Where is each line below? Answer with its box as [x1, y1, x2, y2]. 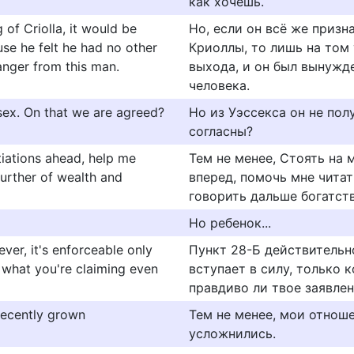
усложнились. [189, 326, 276, 341]
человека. [189, 77, 250, 93]
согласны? [189, 123, 253, 139]
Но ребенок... [189, 215, 271, 231]
